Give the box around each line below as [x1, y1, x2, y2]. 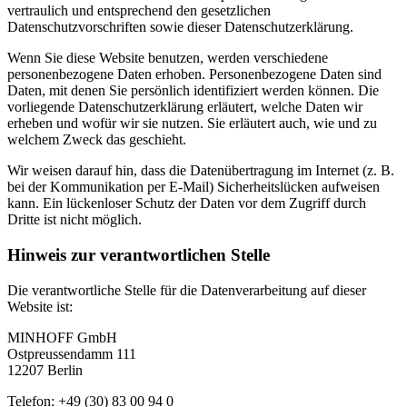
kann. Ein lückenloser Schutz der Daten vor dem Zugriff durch [7, 195, 366, 212]
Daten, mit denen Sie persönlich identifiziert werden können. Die [7, 83, 379, 99]
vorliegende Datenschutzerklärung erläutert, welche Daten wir [7, 99, 362, 115]
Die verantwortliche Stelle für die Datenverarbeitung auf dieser [7, 282, 366, 298]
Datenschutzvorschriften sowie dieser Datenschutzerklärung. [7, 19, 353, 35]
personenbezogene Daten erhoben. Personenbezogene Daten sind [7, 66, 382, 83]
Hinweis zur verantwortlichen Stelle [7, 244, 270, 264]
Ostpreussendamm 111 [7, 345, 136, 362]
